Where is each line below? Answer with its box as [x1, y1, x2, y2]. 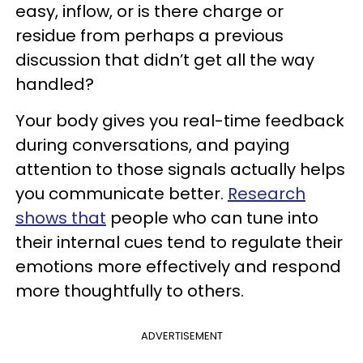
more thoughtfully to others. [15, 279, 244, 302]
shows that [15, 206, 106, 229]
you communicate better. [15, 181, 228, 205]
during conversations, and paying [15, 133, 290, 156]
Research [228, 181, 305, 205]
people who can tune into [106, 206, 318, 229]
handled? [15, 72, 94, 96]
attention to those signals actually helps [15, 157, 345, 181]
